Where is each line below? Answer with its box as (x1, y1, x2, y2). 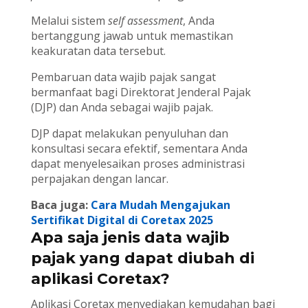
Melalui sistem (30, 13, 108, 29)
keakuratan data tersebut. (30, 43, 166, 59)
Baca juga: (30, 197, 91, 213)
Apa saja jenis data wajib (30, 228, 230, 247)
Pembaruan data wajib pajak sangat (30, 69, 216, 85)
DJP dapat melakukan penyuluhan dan (30, 126, 228, 142)
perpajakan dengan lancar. (30, 171, 168, 187)
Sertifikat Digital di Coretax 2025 (30, 212, 213, 228)
